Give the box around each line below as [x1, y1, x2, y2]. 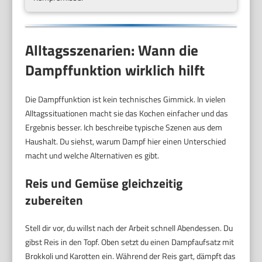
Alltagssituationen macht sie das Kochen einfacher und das [25, 107, 229, 120]
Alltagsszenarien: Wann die [25, 39, 199, 62]
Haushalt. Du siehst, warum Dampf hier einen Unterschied [25, 135, 226, 148]
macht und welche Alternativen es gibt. [25, 149, 160, 162]
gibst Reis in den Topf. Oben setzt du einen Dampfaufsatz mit [25, 236, 235, 249]
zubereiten [25, 191, 84, 210]
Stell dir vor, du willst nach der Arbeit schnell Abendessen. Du [25, 222, 233, 235]
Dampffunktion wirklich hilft [25, 59, 205, 82]
